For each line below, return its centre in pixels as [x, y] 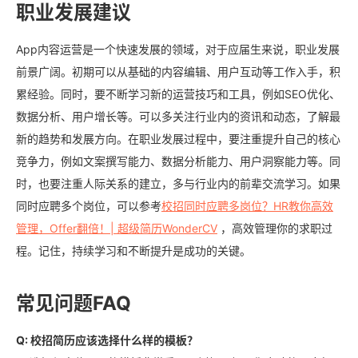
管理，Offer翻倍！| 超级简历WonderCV [117, 228]
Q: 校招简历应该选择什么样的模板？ [107, 340]
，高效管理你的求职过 [275, 228]
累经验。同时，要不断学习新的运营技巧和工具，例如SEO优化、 [178, 93]
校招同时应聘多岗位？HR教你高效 [247, 205]
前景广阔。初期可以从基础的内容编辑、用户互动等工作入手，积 [178, 71]
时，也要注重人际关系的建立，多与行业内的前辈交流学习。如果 [178, 183]
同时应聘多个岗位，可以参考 [89, 205]
